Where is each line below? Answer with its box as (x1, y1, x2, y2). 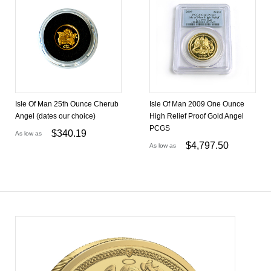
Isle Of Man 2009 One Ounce (149, 100, 244, 108)
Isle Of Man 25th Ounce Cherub (15, 100, 119, 108)
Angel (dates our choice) (15, 112, 96, 120)
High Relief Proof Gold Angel (149, 112, 244, 120)
